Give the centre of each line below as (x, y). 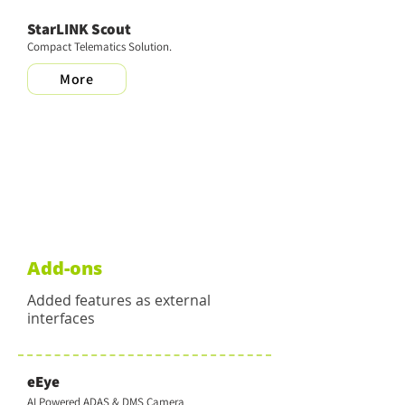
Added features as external (119, 300)
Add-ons (65, 268)
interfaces (61, 318)
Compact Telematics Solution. (99, 47)
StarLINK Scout (79, 29)
